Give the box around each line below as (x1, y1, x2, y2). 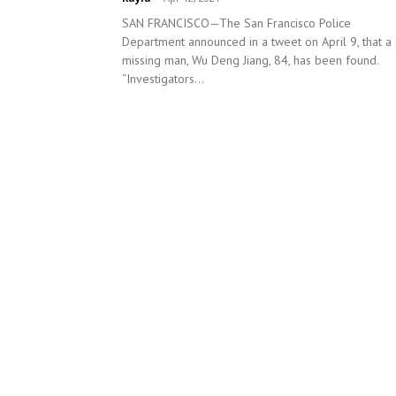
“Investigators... (122, 71, 204, 88)
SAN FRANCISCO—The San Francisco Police (122, 15, 351, 32)
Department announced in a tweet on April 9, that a (122, 34, 392, 50)
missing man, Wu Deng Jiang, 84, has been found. (122, 52, 378, 69)
